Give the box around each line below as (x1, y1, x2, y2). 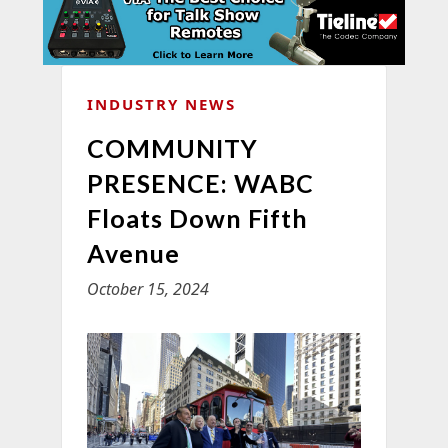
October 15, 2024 (86, 277, 209, 300)
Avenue (86, 237, 180, 268)
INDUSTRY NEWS (86, 93, 236, 114)
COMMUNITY (86, 132, 258, 163)
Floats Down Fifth (86, 202, 308, 233)
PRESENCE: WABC (86, 167, 314, 198)
